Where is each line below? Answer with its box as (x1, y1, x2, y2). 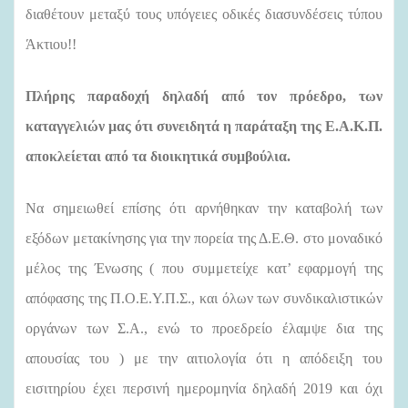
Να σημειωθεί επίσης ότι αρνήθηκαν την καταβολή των (25, 199, 382, 216)
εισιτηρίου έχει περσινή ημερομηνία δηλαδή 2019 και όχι (25, 380, 382, 396)
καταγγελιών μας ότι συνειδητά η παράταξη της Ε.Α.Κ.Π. (25, 117, 382, 134)
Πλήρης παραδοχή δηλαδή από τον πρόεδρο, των (25, 87, 382, 104)
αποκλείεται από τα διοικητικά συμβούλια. (25, 148, 291, 164)
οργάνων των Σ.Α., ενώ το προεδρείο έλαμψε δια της (25, 320, 382, 336)
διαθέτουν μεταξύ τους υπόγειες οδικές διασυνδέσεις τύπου (25, 5, 382, 22)
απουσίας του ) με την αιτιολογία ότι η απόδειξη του (25, 350, 382, 366)
